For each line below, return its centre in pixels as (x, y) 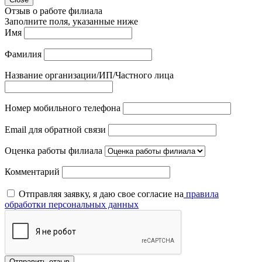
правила (201, 194)
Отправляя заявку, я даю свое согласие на (101, 194)
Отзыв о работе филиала (54, 11)
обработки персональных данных (72, 204)
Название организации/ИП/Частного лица (89, 75)
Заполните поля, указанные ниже (71, 21)
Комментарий (32, 171)
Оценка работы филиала (54, 150)
